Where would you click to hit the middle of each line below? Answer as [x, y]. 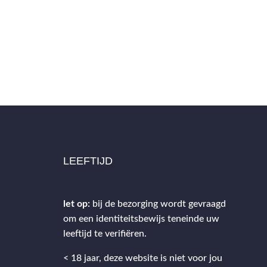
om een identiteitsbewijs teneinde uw [141, 219]
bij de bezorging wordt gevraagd [159, 204]
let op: [76, 204]
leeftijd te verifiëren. [105, 234]
